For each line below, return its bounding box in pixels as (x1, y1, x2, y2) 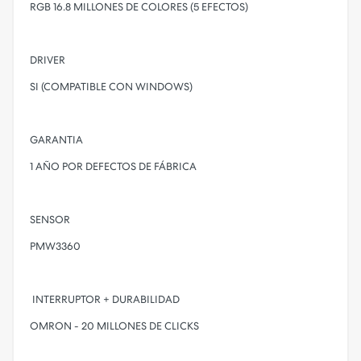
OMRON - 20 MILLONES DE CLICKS (30, 320, 199, 332)
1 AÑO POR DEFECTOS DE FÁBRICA (30, 160, 197, 172)
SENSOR (30, 214, 70, 226)
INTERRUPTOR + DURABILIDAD (30, 293, 180, 305)
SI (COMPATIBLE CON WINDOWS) (30, 81, 193, 93)
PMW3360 (30, 240, 81, 252)
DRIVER (30, 54, 65, 66)
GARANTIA (30, 134, 83, 146)
